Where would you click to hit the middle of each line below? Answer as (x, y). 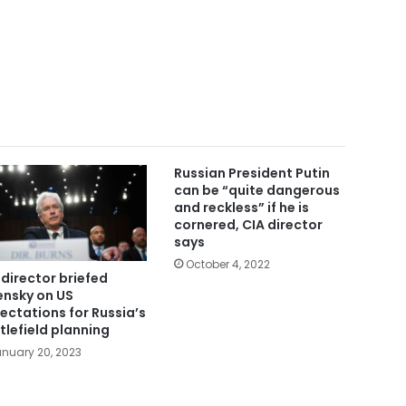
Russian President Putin (251, 173)
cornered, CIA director (248, 224)
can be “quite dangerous (256, 190)
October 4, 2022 (227, 264)
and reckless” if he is (241, 207)
